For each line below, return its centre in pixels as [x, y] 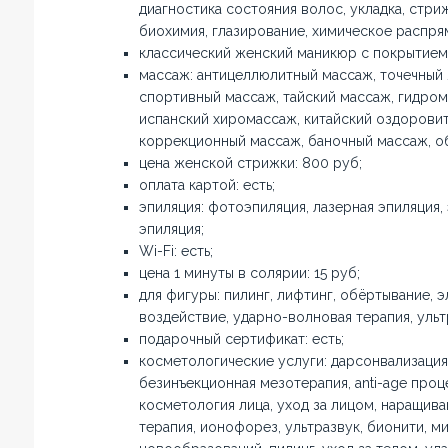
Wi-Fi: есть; [175, 251]
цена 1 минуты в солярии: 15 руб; [249, 273]
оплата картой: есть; [206, 185]
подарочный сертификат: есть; [241, 339]
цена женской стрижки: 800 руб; [250, 163]
